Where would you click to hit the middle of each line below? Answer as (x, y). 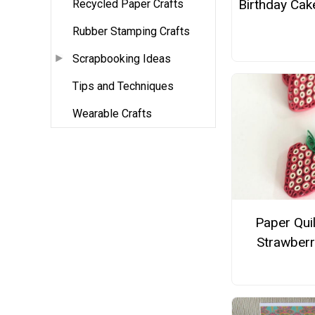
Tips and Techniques (123, 86)
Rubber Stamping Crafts (131, 32)
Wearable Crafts (112, 114)
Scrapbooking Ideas (122, 59)
